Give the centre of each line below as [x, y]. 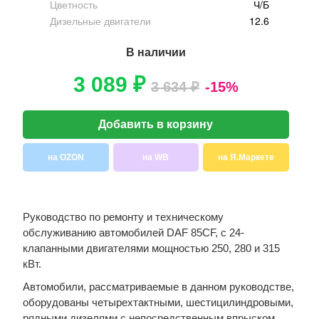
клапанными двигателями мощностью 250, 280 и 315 [151, 248]
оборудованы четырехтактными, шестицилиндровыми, [158, 302]
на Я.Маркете [246, 157]
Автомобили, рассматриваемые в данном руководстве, [158, 287]
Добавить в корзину [156, 124]
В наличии [156, 52]
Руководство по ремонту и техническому [123, 217]
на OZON [66, 157]
